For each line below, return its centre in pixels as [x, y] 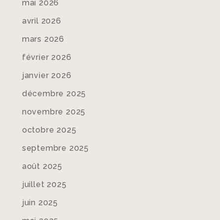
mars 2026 [43, 39]
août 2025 [42, 166]
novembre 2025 [54, 112]
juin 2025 [40, 203]
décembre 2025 [54, 94]
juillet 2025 [44, 184]
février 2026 [47, 57]
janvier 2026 [47, 75]
